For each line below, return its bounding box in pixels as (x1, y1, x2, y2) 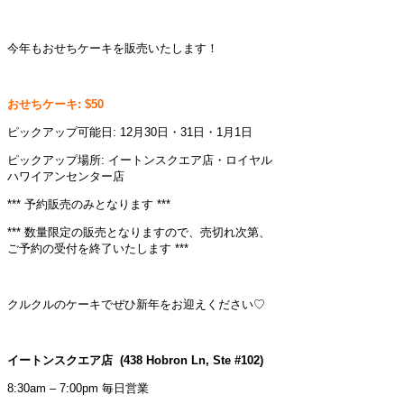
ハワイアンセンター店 (7, 169, 124, 183)
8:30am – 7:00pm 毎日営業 (7, 381, 149, 395)
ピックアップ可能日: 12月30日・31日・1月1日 (7, 124, 252, 139)
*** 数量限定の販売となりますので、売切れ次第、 (7, 225, 271, 239)
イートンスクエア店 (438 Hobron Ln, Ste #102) (7, 353, 263, 367)
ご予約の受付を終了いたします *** (7, 241, 188, 255)
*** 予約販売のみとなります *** (7, 197, 170, 211)
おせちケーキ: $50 (7, 96, 104, 111)
